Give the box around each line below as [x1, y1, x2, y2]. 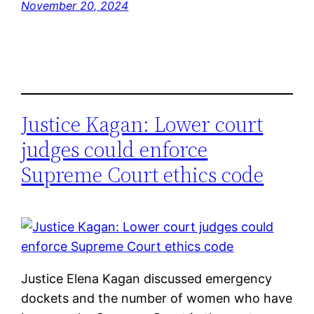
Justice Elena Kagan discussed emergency [21, 271, 273, 287]
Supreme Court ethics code [21, 161, 264, 190]
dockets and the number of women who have [21, 291, 293, 306]
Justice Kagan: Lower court [21, 110, 264, 139]
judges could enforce [21, 135, 208, 165]
